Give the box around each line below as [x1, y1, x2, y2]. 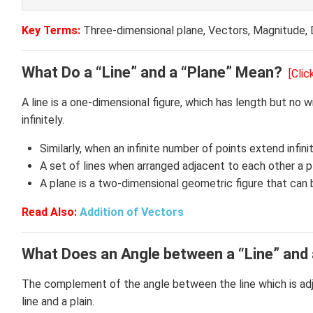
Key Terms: [22, 24, 80, 37]
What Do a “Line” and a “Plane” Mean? [22, 64, 282, 81]
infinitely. [22, 113, 67, 126]
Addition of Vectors [80, 205, 184, 219]
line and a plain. [22, 295, 94, 308]
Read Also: [22, 205, 80, 219]
